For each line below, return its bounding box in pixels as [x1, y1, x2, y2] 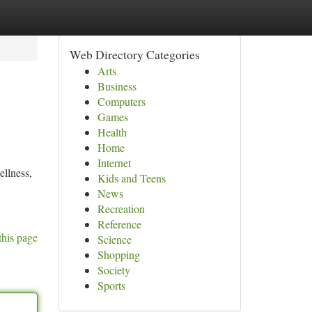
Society [97, 263, 130, 277]
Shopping [97, 247, 140, 262]
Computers [97, 94, 146, 109]
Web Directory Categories [69, 46, 200, 63]
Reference [97, 217, 141, 231]
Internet [97, 155, 131, 170]
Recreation [97, 201, 145, 216]
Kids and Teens [97, 171, 166, 185]
